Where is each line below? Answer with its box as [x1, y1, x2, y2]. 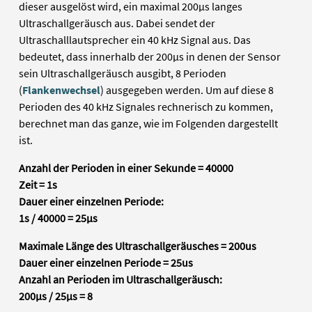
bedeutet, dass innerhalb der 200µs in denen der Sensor [19, 49, 281, 64]
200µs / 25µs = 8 [19, 289, 93, 304]
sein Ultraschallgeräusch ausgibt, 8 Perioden [19, 66, 227, 81]
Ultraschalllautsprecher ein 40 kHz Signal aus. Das [19, 33, 251, 47]
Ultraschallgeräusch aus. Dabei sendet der [19, 16, 216, 31]
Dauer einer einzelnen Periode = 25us [19, 256, 194, 270]
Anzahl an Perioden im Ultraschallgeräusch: [19, 272, 223, 287]
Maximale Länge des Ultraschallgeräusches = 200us [19, 239, 257, 253]
